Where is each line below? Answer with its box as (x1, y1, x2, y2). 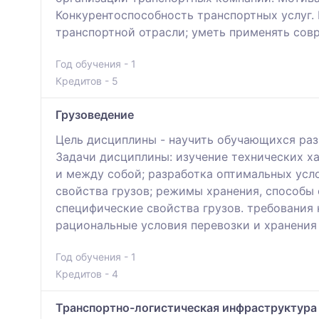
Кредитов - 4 (56, 267, 118, 280)
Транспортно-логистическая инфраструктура (56, 300, 317, 315)
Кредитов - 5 (56, 74, 118, 87)
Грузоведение (56, 107, 134, 122)
